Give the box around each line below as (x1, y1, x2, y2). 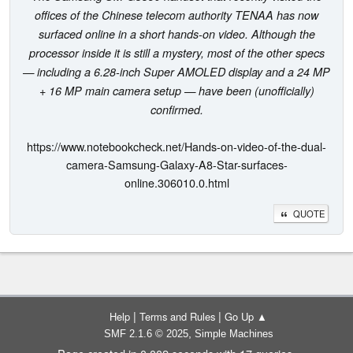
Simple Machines (194, 328, 273, 340)
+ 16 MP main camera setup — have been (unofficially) (39, 82, 314, 98)
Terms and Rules (139, 309, 215, 324)
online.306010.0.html (124, 173, 229, 191)
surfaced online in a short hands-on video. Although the (38, 25, 315, 42)
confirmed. (150, 101, 203, 117)
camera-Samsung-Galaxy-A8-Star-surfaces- (65, 155, 288, 173)
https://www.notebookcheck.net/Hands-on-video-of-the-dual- (27, 137, 326, 154)
